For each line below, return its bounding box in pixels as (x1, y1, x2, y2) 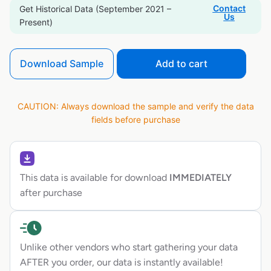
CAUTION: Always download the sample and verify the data (17, 101, 254, 112)
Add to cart (155, 57, 207, 70)
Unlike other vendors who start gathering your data (20, 241, 238, 253)
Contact (212, 3, 246, 14)
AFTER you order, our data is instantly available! (20, 256, 223, 269)
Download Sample (20, 57, 103, 70)
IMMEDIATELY (167, 172, 232, 184)
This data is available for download (20, 172, 167, 184)
